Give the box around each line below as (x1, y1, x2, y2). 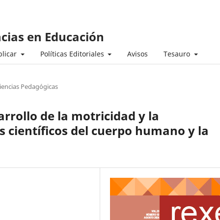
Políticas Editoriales (40, 49, 106, 58)
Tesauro (164, 49, 192, 58)
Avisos (127, 49, 148, 58)
